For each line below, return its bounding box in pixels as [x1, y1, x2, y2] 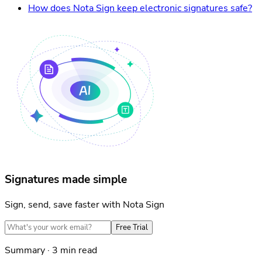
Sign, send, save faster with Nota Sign [5, 198, 164, 212]
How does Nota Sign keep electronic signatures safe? [28, 1, 252, 15]
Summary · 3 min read [5, 244, 97, 257]
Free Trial [116, 222, 148, 233]
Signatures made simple [5, 172, 127, 188]
